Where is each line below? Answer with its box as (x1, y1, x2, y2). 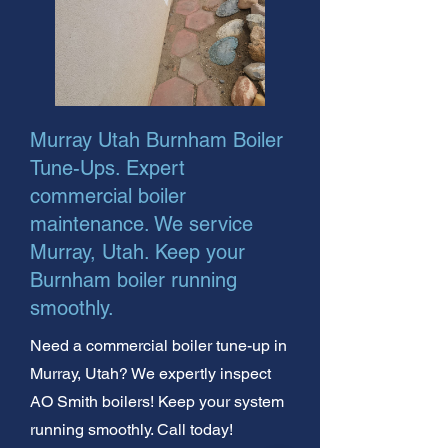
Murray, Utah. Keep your (30, 239, 245, 264)
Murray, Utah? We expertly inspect (30, 363, 271, 383)
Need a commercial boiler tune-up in (30, 335, 287, 355)
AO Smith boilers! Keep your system (30, 391, 284, 411)
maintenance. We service (30, 211, 253, 236)
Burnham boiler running (30, 267, 237, 292)
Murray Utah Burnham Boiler (30, 127, 283, 152)
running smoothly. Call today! (30, 419, 233, 439)
